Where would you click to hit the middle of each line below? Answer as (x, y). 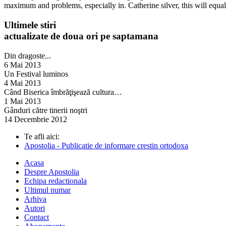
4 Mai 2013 (22, 83)
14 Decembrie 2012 (36, 119)
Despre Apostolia (52, 172)
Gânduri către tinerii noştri (46, 110)
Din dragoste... (27, 55)
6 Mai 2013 (22, 65)
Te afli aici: (42, 136)
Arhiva (35, 199)
